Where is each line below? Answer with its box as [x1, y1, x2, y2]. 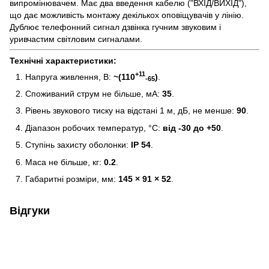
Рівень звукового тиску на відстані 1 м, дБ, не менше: [25, 106, 237, 116]
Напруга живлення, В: [25, 71, 113, 82]
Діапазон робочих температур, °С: [25, 122, 163, 133]
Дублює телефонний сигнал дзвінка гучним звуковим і [10, 22, 221, 32]
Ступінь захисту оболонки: [25, 140, 131, 150]
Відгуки [10, 204, 50, 217]
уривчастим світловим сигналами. [10, 34, 142, 44]
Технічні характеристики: [10, 55, 116, 65]
